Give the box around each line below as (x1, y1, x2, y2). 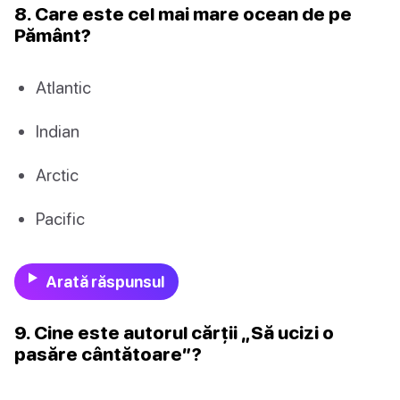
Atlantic (36, 76, 91, 97)
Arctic (36, 163, 79, 185)
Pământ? (14, 23, 91, 46)
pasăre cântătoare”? (14, 343, 202, 365)
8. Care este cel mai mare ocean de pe (14, 2, 352, 24)
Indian (36, 120, 79, 141)
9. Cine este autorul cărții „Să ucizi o (14, 321, 334, 344)
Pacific (36, 208, 85, 229)
